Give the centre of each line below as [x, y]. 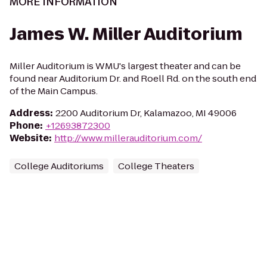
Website [29, 138]
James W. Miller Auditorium [126, 34]
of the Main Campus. [54, 91]
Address [30, 113]
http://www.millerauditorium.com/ [128, 138]
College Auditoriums [59, 166]
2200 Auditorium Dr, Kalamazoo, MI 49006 [146, 113]
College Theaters [156, 166]
